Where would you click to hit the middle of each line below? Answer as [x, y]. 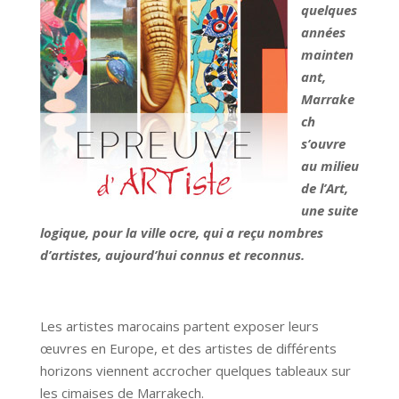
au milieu [330, 166]
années [323, 33]
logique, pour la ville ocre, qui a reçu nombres [181, 233]
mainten [327, 55]
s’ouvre [323, 144]
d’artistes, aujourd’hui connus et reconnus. [172, 255]
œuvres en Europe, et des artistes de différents [188, 349]
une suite [329, 211]
